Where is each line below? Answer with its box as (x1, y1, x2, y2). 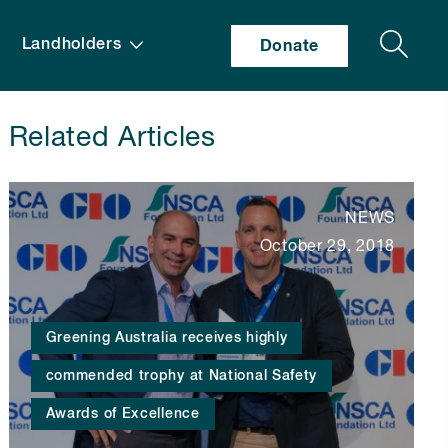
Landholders (21, 37, 122, 53)
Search (334, 29, 386, 46)
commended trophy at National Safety (45, 368, 318, 383)
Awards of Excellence (45, 406, 200, 421)
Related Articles (8, 124, 216, 152)
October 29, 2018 (259, 239, 395, 255)
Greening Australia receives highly (45, 330, 288, 345)
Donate (259, 37, 319, 54)
